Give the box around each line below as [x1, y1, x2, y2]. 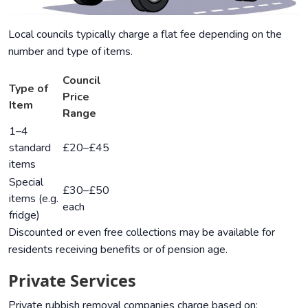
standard [9, 140, 51, 155]
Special [9, 174, 43, 190]
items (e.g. [9, 190, 58, 206]
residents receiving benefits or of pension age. [8, 241, 228, 257]
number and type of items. [8, 43, 133, 59]
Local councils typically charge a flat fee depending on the [8, 26, 282, 42]
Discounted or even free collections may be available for [8, 224, 275, 240]
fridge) [9, 207, 40, 223]
